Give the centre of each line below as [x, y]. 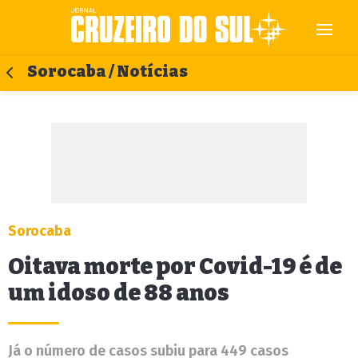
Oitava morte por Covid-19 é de [175, 267]
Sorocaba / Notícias [107, 72]
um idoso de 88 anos [119, 293]
